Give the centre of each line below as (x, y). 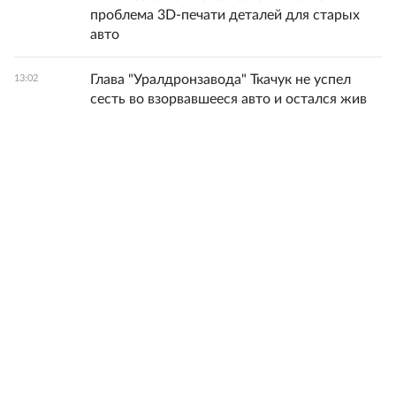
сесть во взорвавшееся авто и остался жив (228, 99)
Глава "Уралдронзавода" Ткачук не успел (221, 80)
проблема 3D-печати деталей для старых (225, 15)
